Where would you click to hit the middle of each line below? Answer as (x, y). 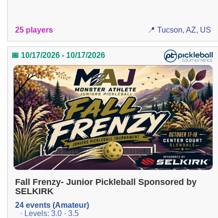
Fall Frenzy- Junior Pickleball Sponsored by (106, 182)
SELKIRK (34, 191)
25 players (34, 30)
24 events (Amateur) (52, 205)
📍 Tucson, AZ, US (179, 30)
